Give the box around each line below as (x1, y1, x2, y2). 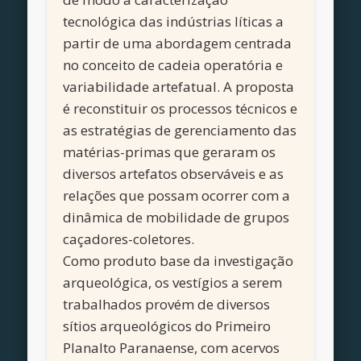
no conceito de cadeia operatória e (63, 56, 284, 75)
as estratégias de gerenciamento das (63, 121, 297, 140)
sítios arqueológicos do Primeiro (63, 317, 272, 336)
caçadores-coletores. (63, 230, 195, 249)
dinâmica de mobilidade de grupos (63, 208, 290, 227)
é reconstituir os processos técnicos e (63, 99, 298, 118)
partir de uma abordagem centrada (63, 34, 293, 53)
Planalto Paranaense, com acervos (63, 338, 280, 358)
